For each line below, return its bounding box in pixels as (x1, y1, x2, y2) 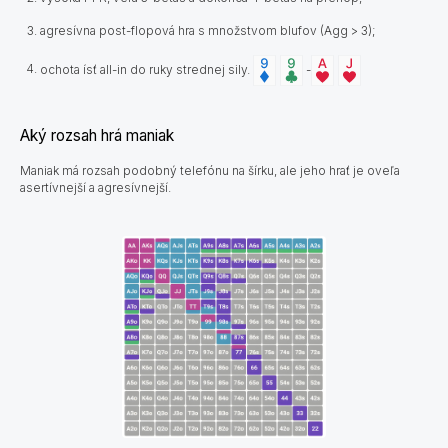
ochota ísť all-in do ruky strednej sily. (40, 61, 250, 77)
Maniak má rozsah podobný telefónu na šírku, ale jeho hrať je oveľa (20, 162, 400, 178)
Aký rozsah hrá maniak (20, 125, 174, 145)
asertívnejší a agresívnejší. (20, 179, 171, 195)
